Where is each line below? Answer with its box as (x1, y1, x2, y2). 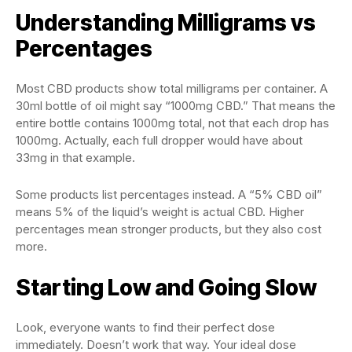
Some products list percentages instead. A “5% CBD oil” (16, 187, 322, 202)
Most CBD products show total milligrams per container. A (16, 81, 328, 96)
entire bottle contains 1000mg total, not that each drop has (16, 115, 329, 130)
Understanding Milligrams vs (16, 9, 316, 36)
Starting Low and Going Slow (16, 274, 317, 301)
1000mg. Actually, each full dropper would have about (16, 133, 302, 148)
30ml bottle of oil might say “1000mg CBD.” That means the (16, 98, 335, 113)
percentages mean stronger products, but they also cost (16, 222, 321, 236)
